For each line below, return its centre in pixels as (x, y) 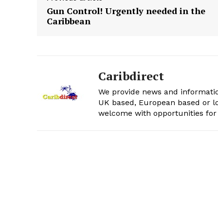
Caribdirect (131, 76)
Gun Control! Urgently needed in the (126, 11)
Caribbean (69, 21)
